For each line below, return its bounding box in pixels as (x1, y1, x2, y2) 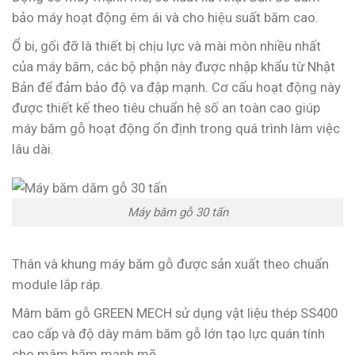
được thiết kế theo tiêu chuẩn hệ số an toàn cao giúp (12, 99, 320, 116)
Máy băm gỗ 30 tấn (127, 205, 228, 220)
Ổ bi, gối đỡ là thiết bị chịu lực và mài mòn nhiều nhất (12, 37, 321, 54)
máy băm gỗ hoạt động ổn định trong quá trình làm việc (12, 120, 340, 136)
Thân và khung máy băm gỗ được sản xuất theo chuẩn (12, 255, 329, 272)
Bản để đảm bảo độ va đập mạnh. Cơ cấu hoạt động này (12, 78, 341, 95)
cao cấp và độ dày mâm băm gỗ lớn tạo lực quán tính (12, 325, 325, 342)
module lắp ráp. (12, 276, 103, 292)
